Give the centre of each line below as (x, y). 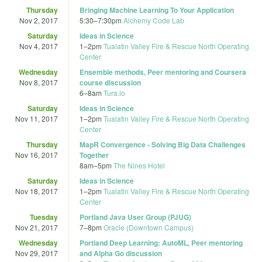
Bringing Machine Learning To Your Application (157, 10)
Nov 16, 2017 (37, 154)
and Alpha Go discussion (121, 253)
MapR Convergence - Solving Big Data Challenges (163, 144)
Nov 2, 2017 (39, 20)
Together (94, 155)
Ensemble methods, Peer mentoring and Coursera (163, 72)
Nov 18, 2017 (37, 191)
